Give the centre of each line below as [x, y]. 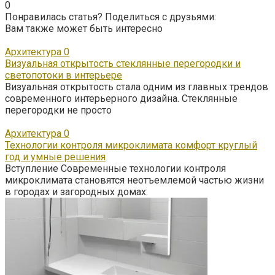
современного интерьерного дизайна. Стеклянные [121, 98]
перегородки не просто [58, 110]
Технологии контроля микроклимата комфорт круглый [131, 145]
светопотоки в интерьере [64, 75]
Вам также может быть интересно [84, 28]
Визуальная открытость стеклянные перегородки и [123, 63]
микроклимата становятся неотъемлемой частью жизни [134, 180]
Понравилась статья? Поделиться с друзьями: [110, 17]
